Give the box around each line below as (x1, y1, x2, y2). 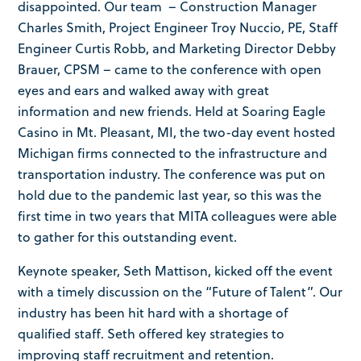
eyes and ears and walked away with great (18, 81, 270, 99)
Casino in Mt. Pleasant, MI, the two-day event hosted (18, 122, 336, 141)
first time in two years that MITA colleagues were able (18, 206, 338, 225)
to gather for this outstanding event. (18, 227, 238, 246)
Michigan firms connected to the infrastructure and (18, 143, 328, 162)
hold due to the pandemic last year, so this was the (18, 185, 322, 204)
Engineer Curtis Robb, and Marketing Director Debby (18, 39, 337, 57)
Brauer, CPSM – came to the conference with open (18, 60, 322, 78)
